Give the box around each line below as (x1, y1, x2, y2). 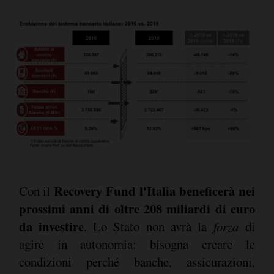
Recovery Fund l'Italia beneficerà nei (53, 181, 255, 200)
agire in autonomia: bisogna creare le (18, 235, 255, 253)
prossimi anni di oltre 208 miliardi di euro (18, 199, 255, 218)
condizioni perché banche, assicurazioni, (18, 253, 255, 270)
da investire (18, 217, 84, 235)
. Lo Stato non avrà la (83, 217, 213, 235)
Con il (18, 182, 54, 199)
